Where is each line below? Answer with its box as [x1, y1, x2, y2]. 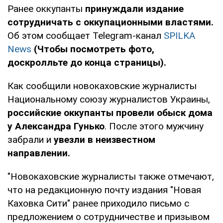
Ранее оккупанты [7, 2, 85, 14]
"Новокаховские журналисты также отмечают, [7, 170, 214, 182]
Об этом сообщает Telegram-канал [7, 29, 164, 41]
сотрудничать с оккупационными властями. [7, 16, 214, 28]
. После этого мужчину [105, 120, 204, 132]
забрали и [7, 133, 54, 145]
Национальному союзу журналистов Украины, [7, 93, 210, 105]
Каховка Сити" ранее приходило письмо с [7, 197, 189, 209]
